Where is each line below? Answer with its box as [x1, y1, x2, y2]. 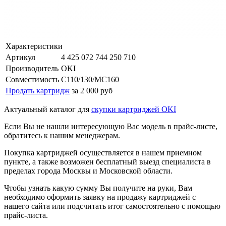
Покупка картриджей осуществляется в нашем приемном [4, 148, 202, 157]
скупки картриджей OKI [91, 104, 176, 114]
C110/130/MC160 [61, 75, 119, 84]
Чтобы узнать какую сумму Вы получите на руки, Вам [4, 183, 192, 192]
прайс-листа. [4, 210, 48, 219]
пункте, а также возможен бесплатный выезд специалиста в [4, 157, 211, 166]
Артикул [6, 52, 35, 62]
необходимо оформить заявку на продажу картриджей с [4, 192, 196, 201]
